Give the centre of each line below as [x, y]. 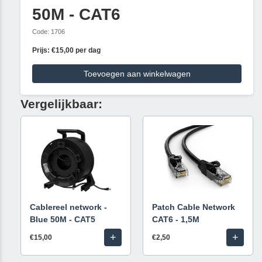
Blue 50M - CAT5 [63, 219]
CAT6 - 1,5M [176, 219]
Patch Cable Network [194, 207]
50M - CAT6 [76, 14]
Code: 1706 [49, 32]
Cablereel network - [68, 207]
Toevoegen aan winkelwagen [137, 74]
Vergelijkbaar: [61, 104]
